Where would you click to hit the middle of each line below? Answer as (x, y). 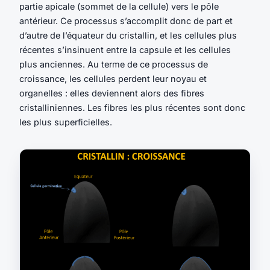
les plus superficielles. (66, 122)
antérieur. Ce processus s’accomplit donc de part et (126, 20)
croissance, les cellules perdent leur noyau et (113, 78)
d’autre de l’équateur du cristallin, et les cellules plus (128, 35)
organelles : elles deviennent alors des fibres (112, 93)
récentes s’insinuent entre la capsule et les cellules (125, 49)
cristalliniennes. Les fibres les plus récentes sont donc (132, 107)
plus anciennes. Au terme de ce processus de (114, 64)
